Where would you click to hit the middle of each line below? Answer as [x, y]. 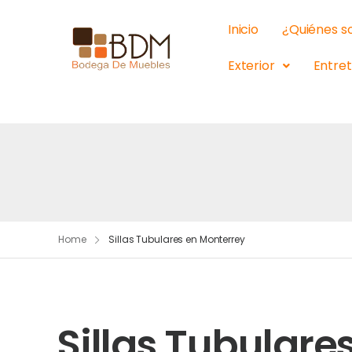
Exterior [251, 66]
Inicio [243, 29]
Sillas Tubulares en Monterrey [177, 239]
